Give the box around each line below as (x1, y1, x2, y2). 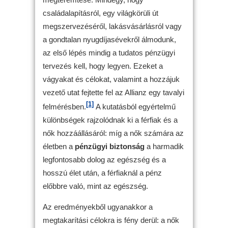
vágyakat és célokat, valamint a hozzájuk (43, 74, 180, 83)
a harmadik (145, 141, 184, 151)
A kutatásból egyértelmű (94, 102, 176, 111)
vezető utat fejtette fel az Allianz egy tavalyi (43, 88, 184, 97)
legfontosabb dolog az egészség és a (43, 155, 166, 164)
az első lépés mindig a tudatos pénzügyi (43, 48, 175, 57)
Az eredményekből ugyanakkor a (43, 202, 153, 211)
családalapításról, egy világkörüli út (43, 8, 158, 17)
